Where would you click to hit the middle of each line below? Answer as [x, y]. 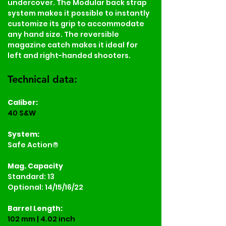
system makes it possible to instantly [79, 13]
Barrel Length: [35, 208]
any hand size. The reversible [64, 34]
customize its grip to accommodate [77, 23]
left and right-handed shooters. [69, 55]
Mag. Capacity [35, 166]
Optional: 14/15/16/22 [45, 187]
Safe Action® [33, 145]
